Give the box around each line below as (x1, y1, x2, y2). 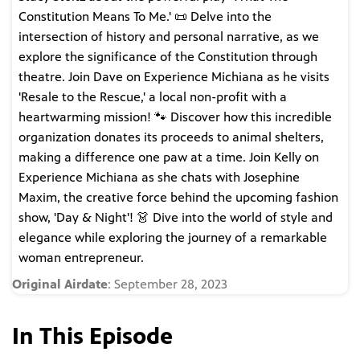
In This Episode (12, 321, 173, 350)
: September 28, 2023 (108, 276, 227, 292)
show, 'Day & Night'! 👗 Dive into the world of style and (18, 210, 333, 226)
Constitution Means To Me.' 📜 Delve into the (18, 9, 272, 25)
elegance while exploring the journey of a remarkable (18, 230, 327, 246)
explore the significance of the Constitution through (18, 49, 317, 65)
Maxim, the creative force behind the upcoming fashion (18, 190, 338, 206)
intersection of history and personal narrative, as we (18, 29, 319, 45)
